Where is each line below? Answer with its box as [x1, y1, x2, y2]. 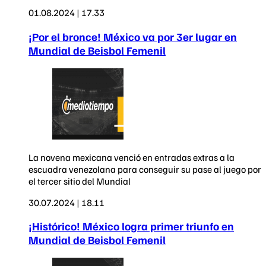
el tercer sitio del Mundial [28, 175, 131, 187]
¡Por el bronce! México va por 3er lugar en [28, 30, 237, 44]
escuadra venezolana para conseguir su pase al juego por [28, 163, 261, 175]
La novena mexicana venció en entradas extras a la [28, 151, 235, 163]
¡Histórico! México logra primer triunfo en [28, 219, 234, 233]
